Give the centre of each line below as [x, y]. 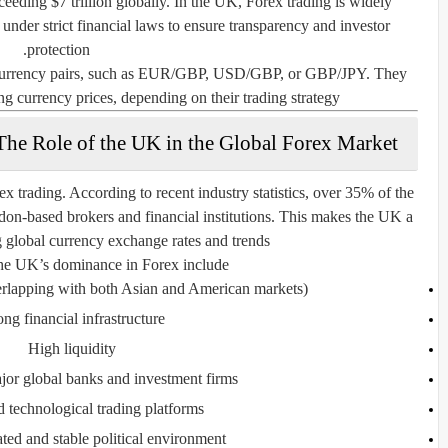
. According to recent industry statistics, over [203, 192]
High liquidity [71, 348]
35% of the [379, 192]
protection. [58, 49]
